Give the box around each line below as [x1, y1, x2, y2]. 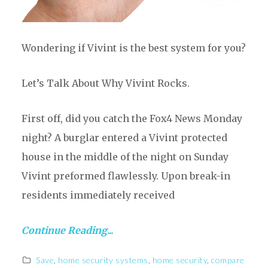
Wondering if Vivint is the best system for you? [21, 42, 246, 54]
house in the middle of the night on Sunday [21, 151, 229, 163]
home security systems [58, 255, 148, 266]
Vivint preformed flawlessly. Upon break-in [21, 170, 230, 182]
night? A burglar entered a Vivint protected [21, 132, 227, 144]
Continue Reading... [21, 224, 113, 237]
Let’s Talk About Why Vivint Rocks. [21, 77, 190, 90]
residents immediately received [21, 189, 175, 202]
